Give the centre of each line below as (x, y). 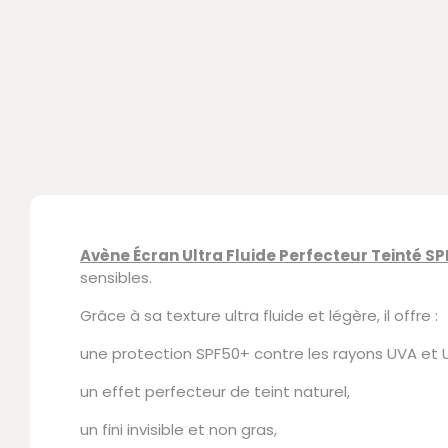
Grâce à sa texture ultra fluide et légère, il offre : (259, 316)
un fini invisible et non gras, (178, 430)
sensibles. (116, 278)
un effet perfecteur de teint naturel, (215, 392)
